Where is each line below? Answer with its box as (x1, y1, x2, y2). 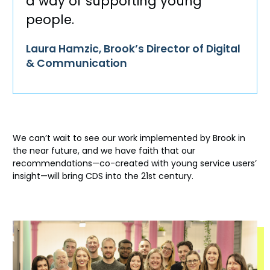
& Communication (26, 56, 127, 71)
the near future (13, 144, 78, 157)
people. (26, 11, 74, 29)
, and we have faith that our (78, 144, 195, 157)
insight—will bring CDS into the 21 (13, 169, 148, 182)
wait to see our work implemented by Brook (51, 131, 238, 144)
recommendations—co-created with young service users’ (13, 157, 257, 169)
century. (156, 169, 193, 182)
